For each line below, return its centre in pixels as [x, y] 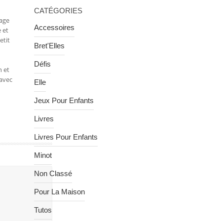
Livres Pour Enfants [66, 137]
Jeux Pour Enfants [64, 100]
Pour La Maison [59, 191]
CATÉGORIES [58, 11]
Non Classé [53, 173]
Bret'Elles [49, 45]
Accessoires [54, 27]
